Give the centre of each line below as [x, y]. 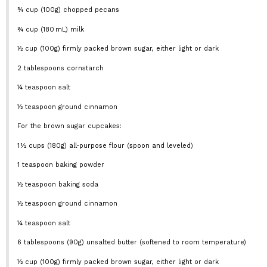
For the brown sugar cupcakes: [69, 126]
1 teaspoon [35, 165]
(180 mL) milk [61, 29]
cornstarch [84, 68]
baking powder [78, 165]
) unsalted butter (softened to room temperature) [164, 242]
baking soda [77, 184]
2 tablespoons [41, 68]
